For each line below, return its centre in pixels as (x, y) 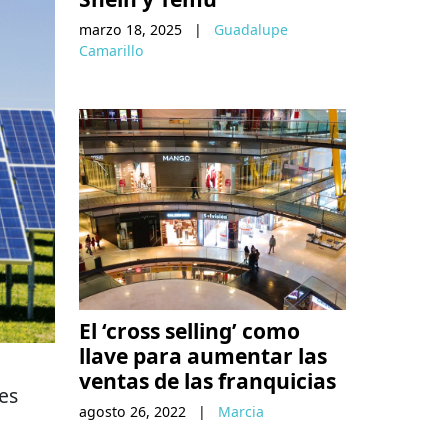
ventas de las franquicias (207, 380)
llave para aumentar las (203, 355)
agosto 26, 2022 (132, 411)
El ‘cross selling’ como (189, 330)
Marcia (241, 411)
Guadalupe (251, 30)
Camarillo (111, 51)
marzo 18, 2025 (130, 30)
